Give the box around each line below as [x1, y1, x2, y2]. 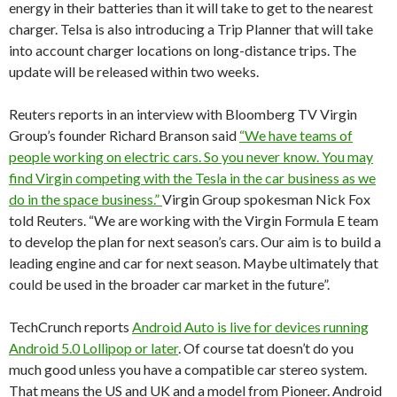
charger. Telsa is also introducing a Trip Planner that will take [9, 20, 373, 37]
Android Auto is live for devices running [132, 318, 369, 335]
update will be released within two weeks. [9, 63, 259, 80]
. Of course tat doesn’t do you [178, 339, 354, 356]
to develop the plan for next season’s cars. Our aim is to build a [9, 233, 381, 250]
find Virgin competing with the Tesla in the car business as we [9, 169, 376, 186]
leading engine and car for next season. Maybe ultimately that [9, 254, 378, 271]
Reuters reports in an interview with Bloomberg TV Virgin [9, 105, 357, 122]
